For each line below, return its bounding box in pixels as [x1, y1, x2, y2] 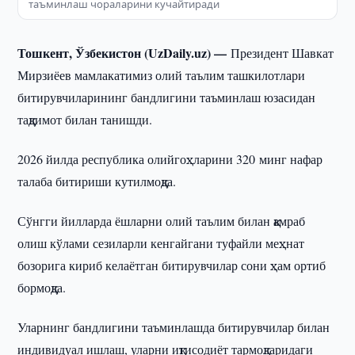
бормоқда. [17, 279, 67, 296]
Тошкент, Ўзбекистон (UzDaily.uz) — [17, 44, 231, 62]
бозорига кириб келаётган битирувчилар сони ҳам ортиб [17, 257, 326, 273]
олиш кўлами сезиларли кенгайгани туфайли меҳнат [17, 235, 305, 251]
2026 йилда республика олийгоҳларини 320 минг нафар [17, 151, 323, 167]
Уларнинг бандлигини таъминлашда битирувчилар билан [17, 319, 330, 335]
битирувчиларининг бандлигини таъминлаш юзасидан [17, 89, 316, 105]
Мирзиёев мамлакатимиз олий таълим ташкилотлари [17, 67, 306, 83]
